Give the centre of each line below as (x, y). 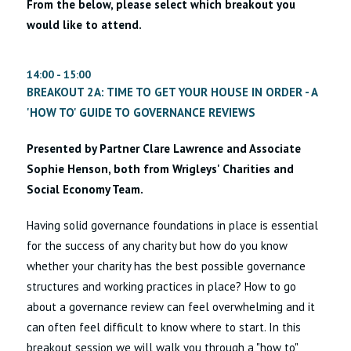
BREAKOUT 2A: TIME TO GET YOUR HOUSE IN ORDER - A (172, 92)
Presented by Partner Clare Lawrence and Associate (164, 149)
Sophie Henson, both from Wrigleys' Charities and (161, 169)
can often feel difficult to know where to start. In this (164, 327)
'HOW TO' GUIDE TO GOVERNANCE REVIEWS (141, 113)
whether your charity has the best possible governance (166, 266)
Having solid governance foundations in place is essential (173, 226)
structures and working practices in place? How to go (162, 287)
